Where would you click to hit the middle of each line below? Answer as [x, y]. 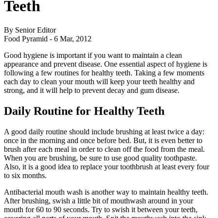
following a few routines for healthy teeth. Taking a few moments [104, 73]
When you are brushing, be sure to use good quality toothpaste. [100, 158]
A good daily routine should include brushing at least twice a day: [104, 131]
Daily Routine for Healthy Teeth [84, 111]
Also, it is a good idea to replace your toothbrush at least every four [107, 166]
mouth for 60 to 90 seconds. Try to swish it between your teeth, [101, 209]
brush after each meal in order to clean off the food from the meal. [104, 149]
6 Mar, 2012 [73, 38]
